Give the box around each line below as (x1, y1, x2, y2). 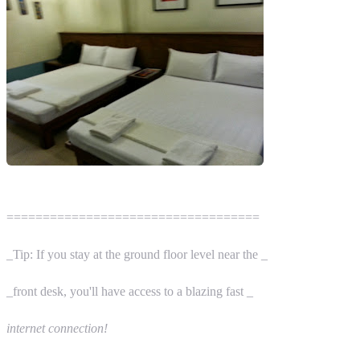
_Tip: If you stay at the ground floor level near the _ (6, 247, 268, 263)
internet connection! (6, 321, 108, 337)
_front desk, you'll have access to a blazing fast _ (6, 284, 253, 300)
